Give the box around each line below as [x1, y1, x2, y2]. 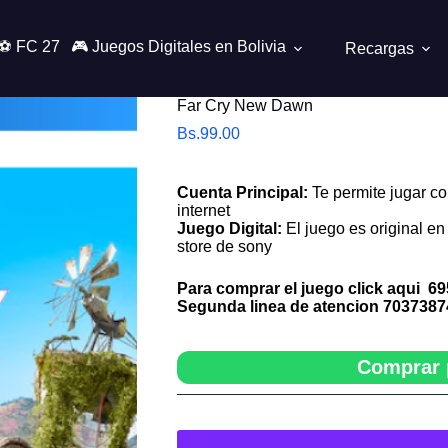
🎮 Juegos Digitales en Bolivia [70, 38, 286, 55]
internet [176, 202, 230, 219]
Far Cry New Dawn [176, 97, 313, 114]
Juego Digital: [176, 220, 286, 237]
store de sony [176, 238, 272, 255]
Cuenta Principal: [176, 184, 308, 201]
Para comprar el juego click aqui [176, 280, 424, 297]
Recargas [344, 39, 414, 57]
